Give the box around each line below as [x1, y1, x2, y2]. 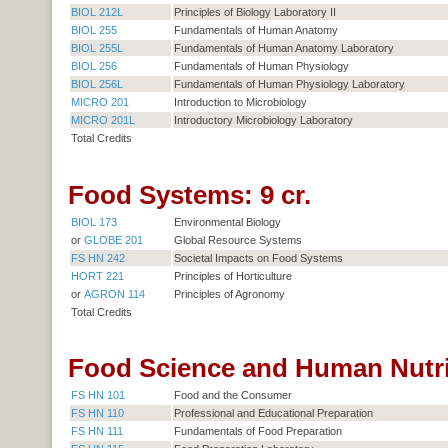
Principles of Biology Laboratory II [173, 6, 336, 19]
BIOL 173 [70, 215, 117, 228]
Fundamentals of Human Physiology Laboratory [173, 78, 405, 91]
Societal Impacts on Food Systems [173, 251, 343, 264]
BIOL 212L [70, 6, 123, 19]
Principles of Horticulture [173, 269, 292, 282]
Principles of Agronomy [173, 287, 285, 300]
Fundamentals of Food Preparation [173, 424, 342, 437]
